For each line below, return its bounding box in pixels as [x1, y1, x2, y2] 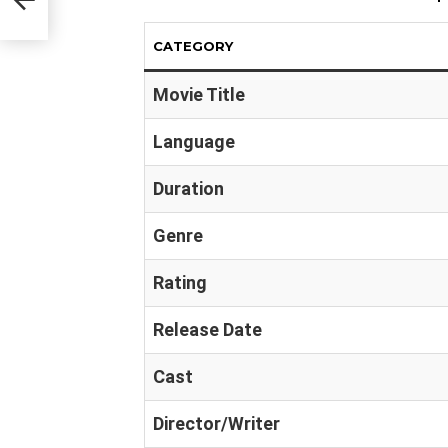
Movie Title [153, 84, 245, 105]
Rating [153, 272, 207, 293]
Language [153, 131, 235, 152]
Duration [153, 178, 224, 199]
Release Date [153, 319, 262, 340]
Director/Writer [153, 413, 280, 434]
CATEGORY [153, 38, 233, 54]
